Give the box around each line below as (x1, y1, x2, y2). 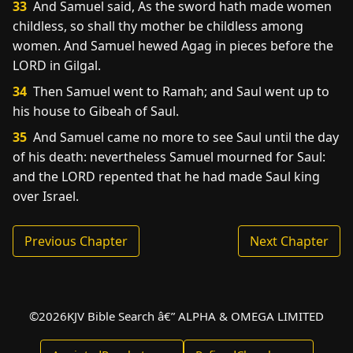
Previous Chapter (24, 232, 128, 250)
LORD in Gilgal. (13, 57, 101, 74)
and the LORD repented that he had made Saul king (13, 168, 320, 185)
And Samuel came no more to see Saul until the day (30, 128, 339, 146)
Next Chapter (250, 232, 329, 250)
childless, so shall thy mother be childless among (13, 17, 303, 35)
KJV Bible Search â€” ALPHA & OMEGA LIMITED (67, 308, 324, 324)
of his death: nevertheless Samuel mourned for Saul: (13, 148, 325, 165)
